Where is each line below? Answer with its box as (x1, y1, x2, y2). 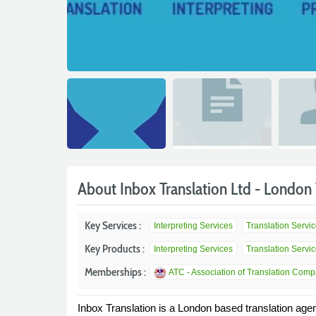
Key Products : (84, 242, 145, 255)
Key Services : (84, 219, 141, 232)
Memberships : (84, 265, 146, 279)
